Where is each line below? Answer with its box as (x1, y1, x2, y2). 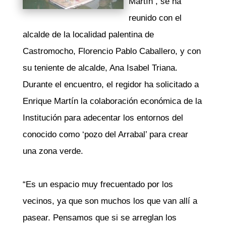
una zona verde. (22, 146, 83, 156)
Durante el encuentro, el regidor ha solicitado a (22, 80, 199, 89)
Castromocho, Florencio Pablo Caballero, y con (22, 46, 201, 56)
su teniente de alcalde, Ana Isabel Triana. (22, 63, 178, 73)
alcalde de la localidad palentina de (22, 30, 154, 39)
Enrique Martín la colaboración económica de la (22, 96, 202, 106)
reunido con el (128, 13, 182, 23)
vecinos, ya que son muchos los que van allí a (22, 196, 197, 206)
